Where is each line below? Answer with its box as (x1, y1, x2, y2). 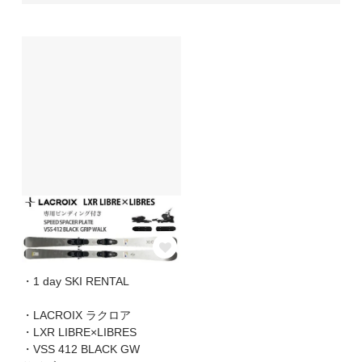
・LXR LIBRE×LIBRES (21, 325, 137, 339)
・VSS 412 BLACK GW (21, 342, 140, 356)
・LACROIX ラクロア (21, 308, 131, 322)
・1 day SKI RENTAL (21, 274, 129, 288)
